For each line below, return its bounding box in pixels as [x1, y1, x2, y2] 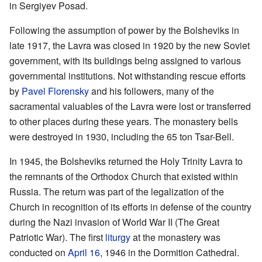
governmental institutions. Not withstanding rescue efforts [9, 68, 246, 82]
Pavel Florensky [22, 84, 89, 98]
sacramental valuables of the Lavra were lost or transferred [9, 99, 251, 113]
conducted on [9, 245, 68, 259]
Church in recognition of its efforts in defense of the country [9, 199, 251, 213]
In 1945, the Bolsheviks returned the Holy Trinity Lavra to [9, 154, 243, 168]
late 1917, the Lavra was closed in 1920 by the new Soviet [9, 38, 250, 52]
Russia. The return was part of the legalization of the [9, 184, 224, 198]
